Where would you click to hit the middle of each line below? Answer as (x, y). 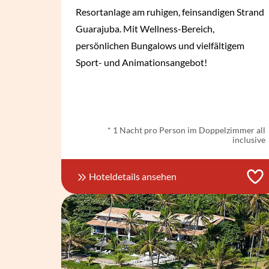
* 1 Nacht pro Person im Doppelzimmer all (186, 130)
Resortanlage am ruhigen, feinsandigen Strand (170, 12)
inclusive (249, 140)
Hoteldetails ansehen (133, 177)
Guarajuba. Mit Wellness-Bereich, (145, 29)
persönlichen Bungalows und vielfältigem (160, 46)
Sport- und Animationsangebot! (141, 62)
